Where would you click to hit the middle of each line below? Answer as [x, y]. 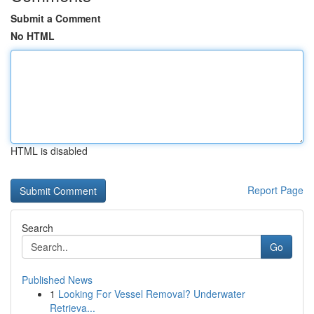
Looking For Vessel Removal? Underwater [152, 294]
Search [37, 228]
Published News [57, 280]
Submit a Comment [56, 18]
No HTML [33, 36]
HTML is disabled [49, 151]
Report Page [275, 190]
